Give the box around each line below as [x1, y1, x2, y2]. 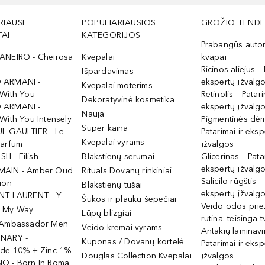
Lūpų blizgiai [82, 208, 132, 218]
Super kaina [82, 123, 128, 133]
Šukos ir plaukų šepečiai [82, 194, 177, 204]
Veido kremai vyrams [82, 222, 163, 232]
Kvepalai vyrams [82, 137, 145, 147]
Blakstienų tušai [82, 180, 143, 190]
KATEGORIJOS [82, 30, 141, 40]
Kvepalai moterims [82, 80, 153, 91]
